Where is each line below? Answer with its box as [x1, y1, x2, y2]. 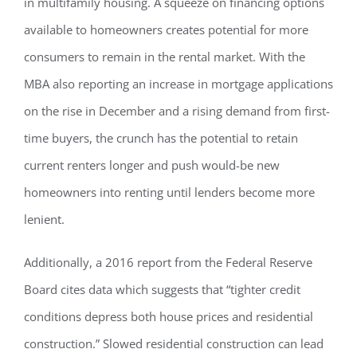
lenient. [24, 211, 65, 228]
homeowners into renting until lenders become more [24, 184, 315, 201]
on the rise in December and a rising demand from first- [24, 103, 330, 120]
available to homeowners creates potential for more [24, 22, 308, 38]
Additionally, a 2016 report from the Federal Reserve [24, 254, 312, 271]
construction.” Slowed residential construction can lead [24, 335, 324, 352]
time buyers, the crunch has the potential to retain [24, 130, 298, 147]
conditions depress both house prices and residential [24, 308, 313, 325]
